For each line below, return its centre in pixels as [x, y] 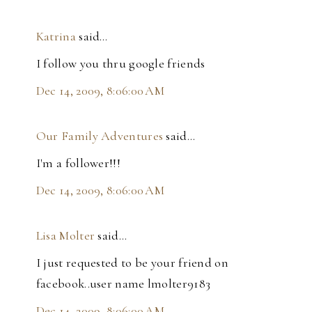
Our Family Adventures [100, 136]
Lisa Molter [65, 236]
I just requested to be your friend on [132, 263]
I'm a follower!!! [78, 163]
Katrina [56, 37]
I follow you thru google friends [120, 64]
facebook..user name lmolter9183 [123, 284]
